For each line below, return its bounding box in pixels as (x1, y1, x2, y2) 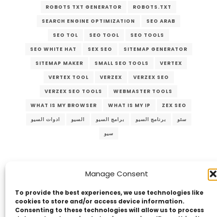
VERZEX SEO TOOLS (45, 88, 102, 95)
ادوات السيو (31, 116, 60, 124)
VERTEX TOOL (48, 74, 89, 81)
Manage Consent (85, 169, 148, 179)
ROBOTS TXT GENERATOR (46, 3, 122, 11)
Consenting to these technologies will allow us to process (15, 206, 204, 214)
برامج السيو (95, 116, 124, 124)
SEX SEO (87, 46, 112, 53)
